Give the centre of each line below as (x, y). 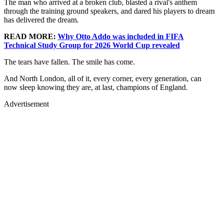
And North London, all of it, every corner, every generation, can (103, 79)
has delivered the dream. (41, 20)
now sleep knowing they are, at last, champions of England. (96, 88)
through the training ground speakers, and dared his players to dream (109, 11)
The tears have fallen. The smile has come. (69, 62)
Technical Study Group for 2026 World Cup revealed (92, 45)
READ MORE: (31, 37)
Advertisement (26, 104)
